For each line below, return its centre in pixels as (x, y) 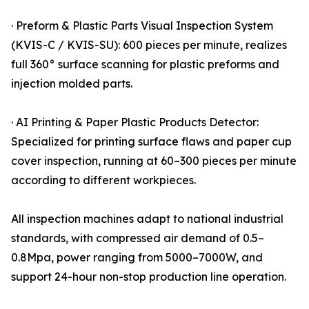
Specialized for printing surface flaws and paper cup (151, 142)
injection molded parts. (72, 84)
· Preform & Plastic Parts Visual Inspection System (142, 26)
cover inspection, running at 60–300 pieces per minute (154, 161)
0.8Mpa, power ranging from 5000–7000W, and (137, 258)
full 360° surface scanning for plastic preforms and (145, 64)
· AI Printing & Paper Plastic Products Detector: (135, 122)
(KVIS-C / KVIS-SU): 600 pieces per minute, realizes (149, 45)
